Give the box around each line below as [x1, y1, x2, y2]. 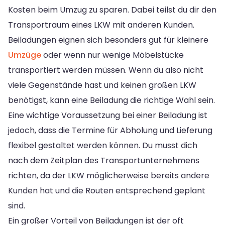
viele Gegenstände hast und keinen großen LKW [8, 79, 196, 91]
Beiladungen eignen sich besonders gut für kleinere [8, 34, 208, 46]
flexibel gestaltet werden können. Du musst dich [8, 139, 197, 151]
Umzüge [8, 49, 41, 61]
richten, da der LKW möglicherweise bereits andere [8, 169, 209, 181]
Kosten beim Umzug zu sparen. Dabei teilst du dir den [8, 4, 216, 16]
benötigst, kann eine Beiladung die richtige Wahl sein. [8, 94, 215, 106]
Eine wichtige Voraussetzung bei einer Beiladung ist [8, 109, 207, 121]
